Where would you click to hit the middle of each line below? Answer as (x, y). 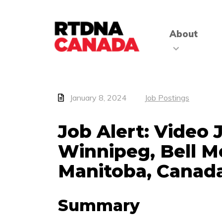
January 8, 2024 (98, 98)
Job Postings (167, 98)
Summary (99, 205)
